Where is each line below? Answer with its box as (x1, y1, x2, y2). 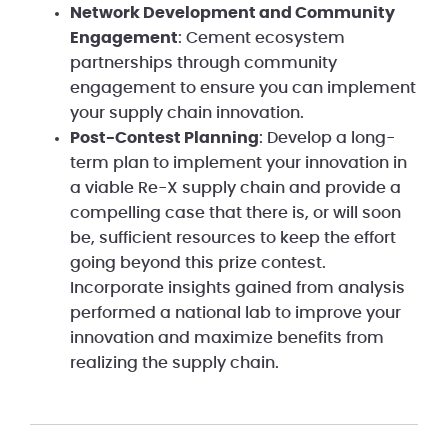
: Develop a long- (259, 129, 395, 146)
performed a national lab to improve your (70, 304, 401, 321)
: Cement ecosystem (178, 29, 345, 46)
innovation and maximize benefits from (70, 329, 384, 346)
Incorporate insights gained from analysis (70, 279, 405, 296)
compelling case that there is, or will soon (70, 204, 401, 221)
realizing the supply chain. (70, 354, 279, 371)
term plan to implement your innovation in (70, 154, 407, 171)
